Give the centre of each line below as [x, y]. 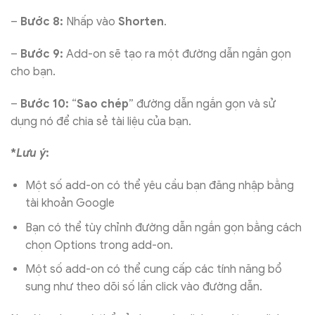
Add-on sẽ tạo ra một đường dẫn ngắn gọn [177, 54]
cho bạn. [33, 71]
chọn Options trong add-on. [99, 245]
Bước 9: [42, 54]
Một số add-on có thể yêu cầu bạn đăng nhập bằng [159, 186]
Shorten [141, 22]
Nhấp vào [91, 22]
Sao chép [103, 104]
